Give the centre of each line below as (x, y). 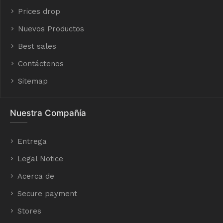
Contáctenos (41, 63)
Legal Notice (40, 159)
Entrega (32, 141)
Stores (29, 211)
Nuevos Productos (51, 29)
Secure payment (47, 193)
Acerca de (36, 176)
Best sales (37, 46)
